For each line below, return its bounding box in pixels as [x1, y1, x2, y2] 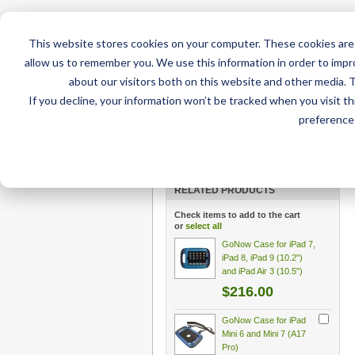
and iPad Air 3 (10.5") [222, 266, 303, 276]
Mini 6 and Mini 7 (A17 [222, 329, 306, 338]
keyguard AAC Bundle [162, 152, 255, 162]
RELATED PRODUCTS [174, 185, 275, 196]
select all [185, 221, 222, 231]
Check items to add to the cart [174, 210, 300, 219]
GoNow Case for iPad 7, [222, 239, 315, 249]
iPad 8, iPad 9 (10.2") [222, 253, 303, 262]
